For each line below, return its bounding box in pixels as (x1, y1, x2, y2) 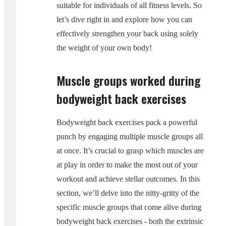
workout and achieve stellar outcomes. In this (56, 174, 200, 183)
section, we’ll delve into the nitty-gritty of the (56, 188, 199, 197)
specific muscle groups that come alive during (56, 202, 201, 211)
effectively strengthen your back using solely (56, 29, 198, 38)
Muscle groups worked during (56, 71, 200, 89)
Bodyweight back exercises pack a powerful (56, 118, 197, 127)
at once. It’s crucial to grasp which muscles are (56, 146, 204, 155)
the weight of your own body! (56, 43, 152, 52)
